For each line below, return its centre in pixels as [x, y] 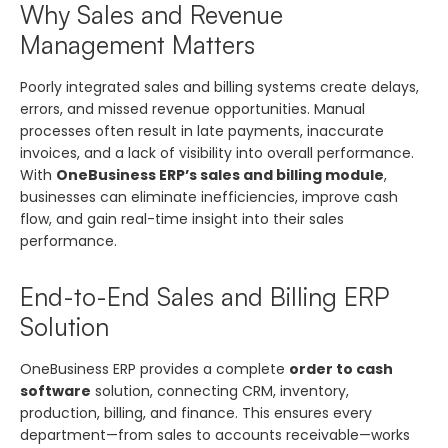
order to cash [341, 368]
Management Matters [137, 44]
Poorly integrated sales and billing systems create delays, [219, 86]
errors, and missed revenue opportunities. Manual [192, 108]
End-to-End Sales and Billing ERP [204, 296]
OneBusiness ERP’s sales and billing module [220, 174]
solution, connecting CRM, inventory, [220, 390]
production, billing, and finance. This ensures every [196, 412]
